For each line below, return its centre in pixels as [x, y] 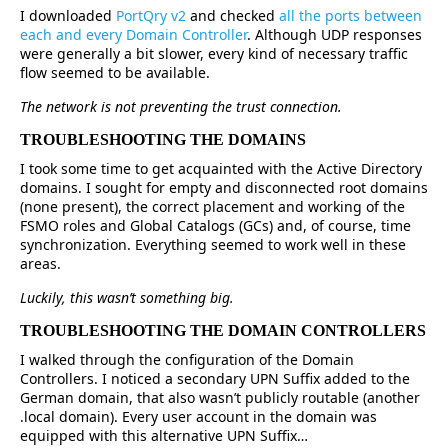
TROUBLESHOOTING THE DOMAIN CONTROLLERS [223, 331]
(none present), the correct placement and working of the [212, 207]
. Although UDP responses [334, 35]
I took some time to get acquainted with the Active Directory [221, 169]
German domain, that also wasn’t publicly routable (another [220, 398]
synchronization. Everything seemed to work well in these [213, 245]
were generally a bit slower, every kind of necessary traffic [214, 54]
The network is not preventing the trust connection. [181, 107]
